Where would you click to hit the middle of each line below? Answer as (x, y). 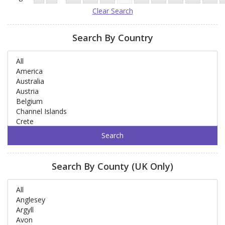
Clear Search (113, 11)
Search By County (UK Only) (113, 166)
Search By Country (113, 38)
